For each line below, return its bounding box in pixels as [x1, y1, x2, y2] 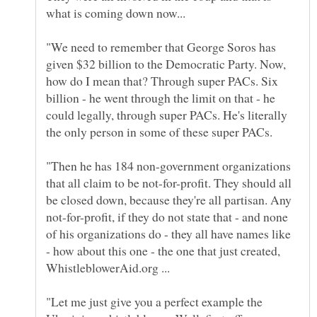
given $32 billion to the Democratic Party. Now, [46, 55, 286, 73]
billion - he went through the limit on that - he [46, 89, 275, 107]
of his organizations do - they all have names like [46, 225, 291, 243]
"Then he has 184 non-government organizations [46, 157, 291, 175]
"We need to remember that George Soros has [46, 38, 276, 56]
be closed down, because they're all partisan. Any [46, 191, 292, 209]
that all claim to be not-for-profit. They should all [46, 174, 292, 192]
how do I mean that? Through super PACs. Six [46, 72, 278, 90]
